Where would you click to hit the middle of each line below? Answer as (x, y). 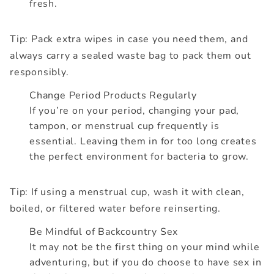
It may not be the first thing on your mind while (145, 247)
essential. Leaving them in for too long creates (143, 141)
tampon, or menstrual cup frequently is (124, 126)
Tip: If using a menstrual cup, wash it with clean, (127, 192)
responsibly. (39, 72)
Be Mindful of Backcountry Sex (104, 231)
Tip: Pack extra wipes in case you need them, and (129, 39)
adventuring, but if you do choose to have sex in (146, 262)
